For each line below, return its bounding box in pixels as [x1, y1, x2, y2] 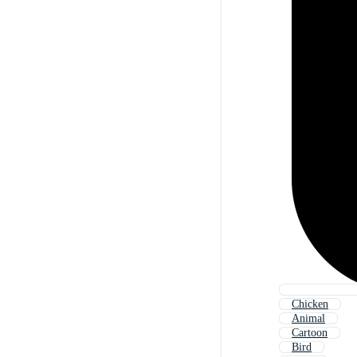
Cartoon [292, 327, 328, 339]
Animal [292, 312, 325, 325]
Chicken [292, 298, 328, 311]
